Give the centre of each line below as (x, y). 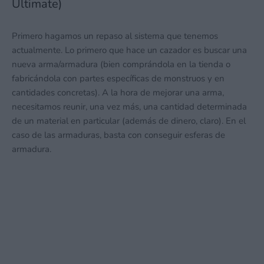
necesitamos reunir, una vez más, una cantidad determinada (129, 107)
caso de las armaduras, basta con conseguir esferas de (118, 135)
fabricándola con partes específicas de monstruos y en (118, 78)
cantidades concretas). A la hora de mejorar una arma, (118, 93)
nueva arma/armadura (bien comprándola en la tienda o (121, 64)
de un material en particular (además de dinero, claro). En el (129, 121)
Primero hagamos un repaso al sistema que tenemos (115, 36)
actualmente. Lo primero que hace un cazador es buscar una (129, 50)
